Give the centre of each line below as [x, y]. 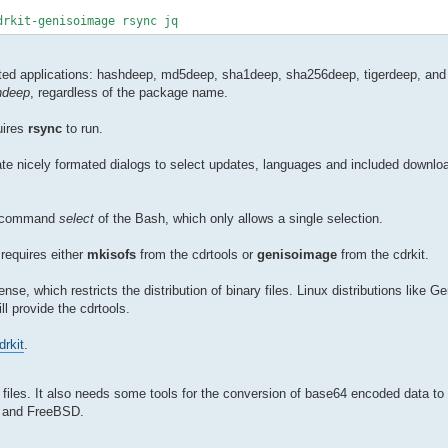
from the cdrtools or [196, 254]
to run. [82, 128]
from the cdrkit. [383, 254]
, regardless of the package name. [129, 92]
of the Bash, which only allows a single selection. [238, 218]
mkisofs [111, 254]
